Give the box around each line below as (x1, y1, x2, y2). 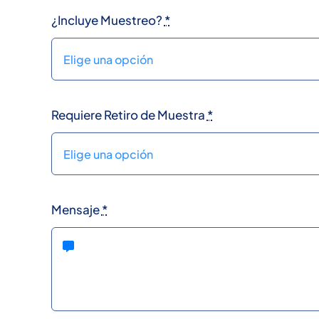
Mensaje (51, 202, 102, 218)
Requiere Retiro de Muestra (51, 107, 207, 123)
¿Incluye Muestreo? (51, 11, 164, 28)
